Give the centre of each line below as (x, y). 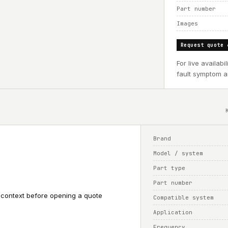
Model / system (178, 153)
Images (187, 23)
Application (173, 212)
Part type (169, 168)
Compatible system (184, 197)
